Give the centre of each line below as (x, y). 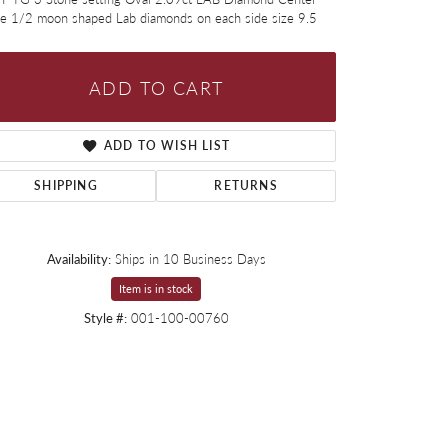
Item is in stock (156, 289)
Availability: (78, 259)
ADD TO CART (156, 87)
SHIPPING (66, 186)
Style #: (105, 318)
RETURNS (246, 186)
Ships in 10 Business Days (190, 259)
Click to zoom (266, 347)
